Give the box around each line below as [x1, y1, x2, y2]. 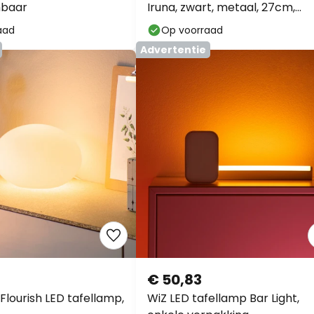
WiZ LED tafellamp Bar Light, [147, 290, 299, 306]
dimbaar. [147, 16, 196, 32]
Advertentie [140, 43, 206, 57]
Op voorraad [161, 23, 223, 37]
